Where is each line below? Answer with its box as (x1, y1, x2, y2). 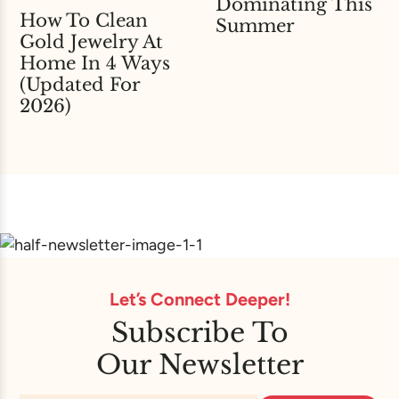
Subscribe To (110, 316, 289, 350)
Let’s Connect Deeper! (109, 289, 290, 311)
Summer (215, 15, 295, 37)
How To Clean (20, 10, 148, 32)
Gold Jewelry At (20, 31, 163, 53)
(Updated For (20, 74, 140, 96)
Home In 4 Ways (20, 53, 170, 75)
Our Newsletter (95, 348, 304, 382)
